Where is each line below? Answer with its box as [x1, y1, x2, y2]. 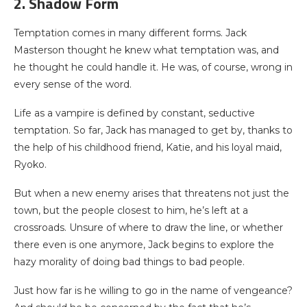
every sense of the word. [14, 78, 132, 90]
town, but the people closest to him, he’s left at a [14, 204, 248, 217]
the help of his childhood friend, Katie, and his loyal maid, [14, 141, 282, 153]
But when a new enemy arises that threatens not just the [14, 187, 289, 199]
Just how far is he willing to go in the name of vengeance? [14, 284, 293, 297]
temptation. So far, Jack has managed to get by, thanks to [14, 124, 293, 136]
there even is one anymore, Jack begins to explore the [14, 238, 274, 251]
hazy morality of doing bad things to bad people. [14, 256, 245, 268]
